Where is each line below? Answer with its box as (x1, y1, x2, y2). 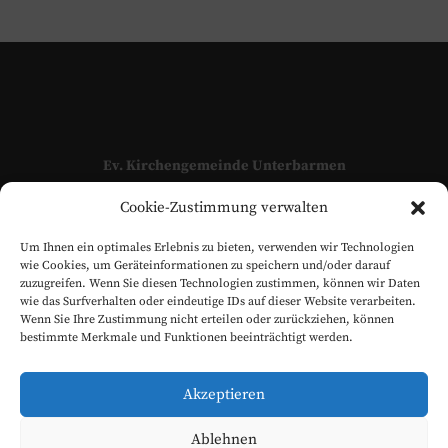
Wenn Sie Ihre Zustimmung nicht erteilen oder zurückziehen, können (20, 312, 394, 327)
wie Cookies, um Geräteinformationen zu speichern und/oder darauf (20, 258, 390, 273)
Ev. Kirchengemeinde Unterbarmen (102, 156, 346, 175)
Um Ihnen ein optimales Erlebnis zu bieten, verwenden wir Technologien (20, 240, 414, 255)
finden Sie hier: (141, 217, 240, 236)
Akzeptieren (183, 384, 265, 404)
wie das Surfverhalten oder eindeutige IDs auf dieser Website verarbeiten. (20, 294, 416, 309)
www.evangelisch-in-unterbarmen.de (85, 252, 363, 273)
